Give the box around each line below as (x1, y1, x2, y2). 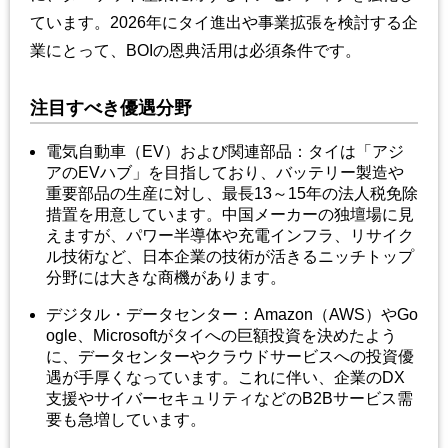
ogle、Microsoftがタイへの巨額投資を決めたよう (46, 327, 397, 345)
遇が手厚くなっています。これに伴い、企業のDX (46, 369, 405, 387)
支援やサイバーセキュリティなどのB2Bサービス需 (46, 390, 413, 408)
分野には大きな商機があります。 (46, 269, 286, 287)
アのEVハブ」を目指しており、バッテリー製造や (46, 164, 404, 182)
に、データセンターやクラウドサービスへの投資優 (46, 348, 414, 366)
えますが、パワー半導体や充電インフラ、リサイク (46, 227, 414, 245)
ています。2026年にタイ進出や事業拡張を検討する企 (30, 14, 418, 32)
